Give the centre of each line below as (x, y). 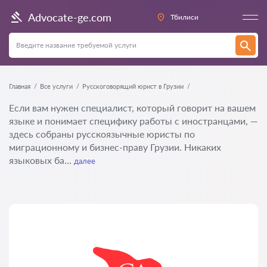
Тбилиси (184, 17)
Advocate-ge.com (70, 17)
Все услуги (56, 86)
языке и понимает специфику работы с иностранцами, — (133, 121)
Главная (20, 86)
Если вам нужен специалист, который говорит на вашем (132, 108)
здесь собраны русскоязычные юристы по (102, 134)
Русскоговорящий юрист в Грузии (133, 86)
